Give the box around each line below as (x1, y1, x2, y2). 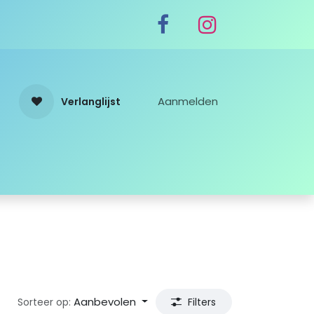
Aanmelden (158, 94, 218, 109)
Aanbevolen (74, 294, 136, 310)
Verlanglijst (61, 94, 121, 109)
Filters (188, 295, 217, 310)
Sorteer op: (18, 295, 71, 310)
